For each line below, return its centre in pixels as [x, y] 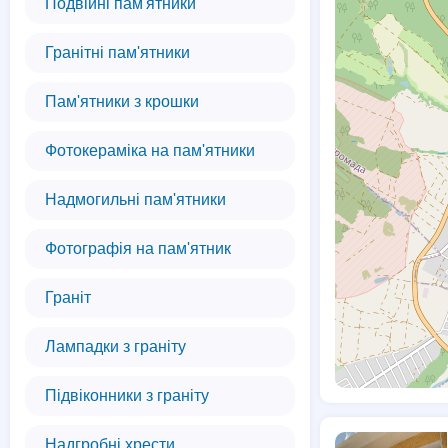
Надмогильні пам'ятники [135, 199]
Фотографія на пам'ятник [138, 248]
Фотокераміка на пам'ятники [150, 150]
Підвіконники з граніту [127, 395]
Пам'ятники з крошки [122, 101]
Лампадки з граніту [115, 346]
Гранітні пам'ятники [117, 52]
